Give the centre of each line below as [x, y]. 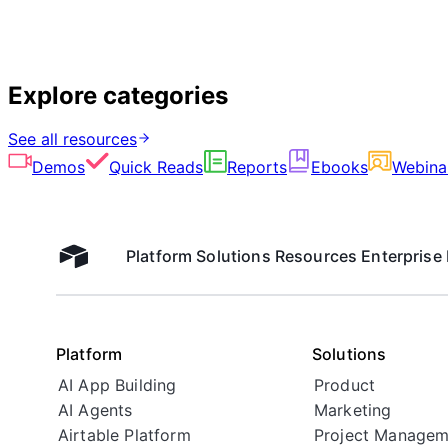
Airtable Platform [124, 435]
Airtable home [111, 265]
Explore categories [118, 95]
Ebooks [339, 167]
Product [345, 385]
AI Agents [95, 410]
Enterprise [401, 256]
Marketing [353, 410]
